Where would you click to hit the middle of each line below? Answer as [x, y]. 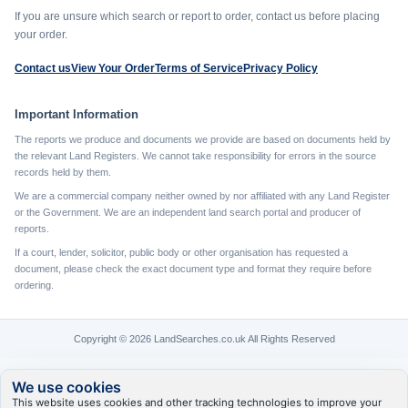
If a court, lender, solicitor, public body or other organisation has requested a [181, 252]
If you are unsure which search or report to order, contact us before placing [197, 16]
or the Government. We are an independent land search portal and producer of [188, 212]
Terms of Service [199, 68]
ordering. [34, 285]
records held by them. [63, 172]
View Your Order [113, 68]
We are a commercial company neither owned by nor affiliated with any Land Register [202, 196]
